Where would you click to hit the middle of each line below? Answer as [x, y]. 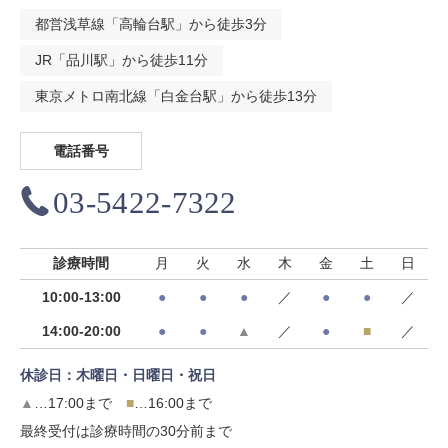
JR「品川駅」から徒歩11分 [121, 60]
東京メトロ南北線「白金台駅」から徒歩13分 [176, 96]
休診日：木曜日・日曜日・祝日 [118, 374]
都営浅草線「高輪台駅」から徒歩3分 [151, 24]
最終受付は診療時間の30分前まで [126, 430]
